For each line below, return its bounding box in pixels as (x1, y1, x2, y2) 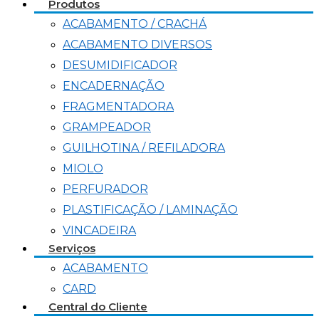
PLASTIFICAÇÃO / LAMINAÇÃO (63, 203, 238, 216)
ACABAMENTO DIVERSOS (63, 38, 212, 51)
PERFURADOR (63, 182, 148, 196)
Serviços (48, 241, 95, 255)
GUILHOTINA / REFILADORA (63, 141, 225, 155)
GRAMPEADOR (63, 120, 151, 134)
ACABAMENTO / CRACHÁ (63, 17, 206, 31)
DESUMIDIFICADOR (63, 58, 177, 72)
